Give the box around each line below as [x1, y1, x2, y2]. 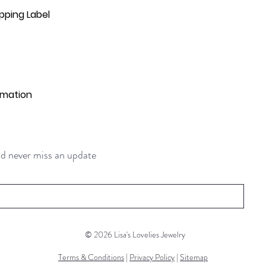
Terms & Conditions [58, 251, 124, 263]
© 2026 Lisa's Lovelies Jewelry [81, 229, 185, 240]
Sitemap [180, 251, 208, 263]
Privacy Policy [129, 251, 175, 263]
